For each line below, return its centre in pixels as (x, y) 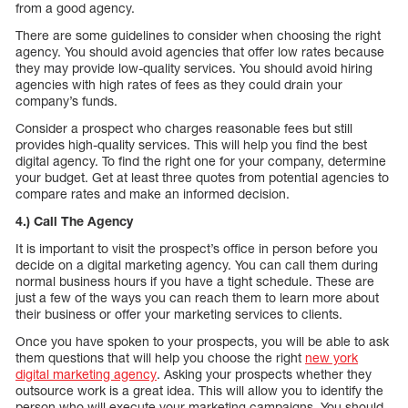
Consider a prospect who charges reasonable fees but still (184, 127)
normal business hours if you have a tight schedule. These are (195, 280)
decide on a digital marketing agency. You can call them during (197, 264)
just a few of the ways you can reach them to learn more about (197, 297)
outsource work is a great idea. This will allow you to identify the (199, 390)
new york (331, 357)
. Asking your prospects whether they (264, 373)
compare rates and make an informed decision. (153, 193)
